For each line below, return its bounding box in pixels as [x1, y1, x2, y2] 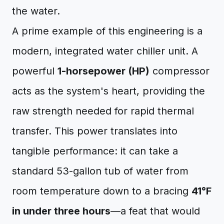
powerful [12, 65, 57, 77]
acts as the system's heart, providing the [12, 85, 205, 97]
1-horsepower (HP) [57, 65, 149, 77]
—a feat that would [110, 205, 200, 217]
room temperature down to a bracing [12, 185, 191, 197]
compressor [149, 65, 209, 77]
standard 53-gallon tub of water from [12, 165, 188, 177]
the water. [12, 5, 60, 17]
